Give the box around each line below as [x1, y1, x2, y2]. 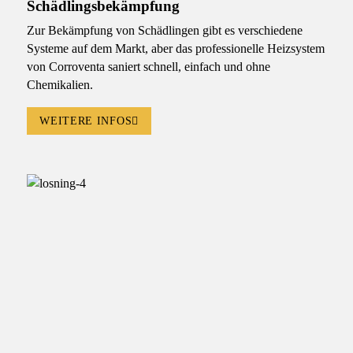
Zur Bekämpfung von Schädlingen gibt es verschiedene [26, 23, 303, 39]
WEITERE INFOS [39, 114, 132, 127]
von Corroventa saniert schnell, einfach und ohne [26, 59, 270, 75]
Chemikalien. [26, 77, 93, 93]
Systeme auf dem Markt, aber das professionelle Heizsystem [26, 41, 325, 57]
